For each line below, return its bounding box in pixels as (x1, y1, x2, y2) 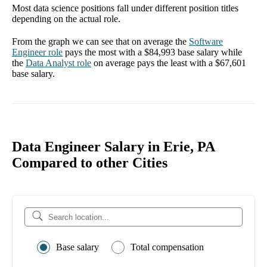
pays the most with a (65, 46, 144, 57)
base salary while (175, 46, 242, 57)
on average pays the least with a (94, 57, 215, 68)
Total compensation (131, 242, 204, 253)
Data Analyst (26, 57, 74, 68)
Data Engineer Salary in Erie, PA (12, 139, 215, 155)
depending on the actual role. (12, 13, 120, 24)
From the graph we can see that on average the (12, 36, 187, 46)
